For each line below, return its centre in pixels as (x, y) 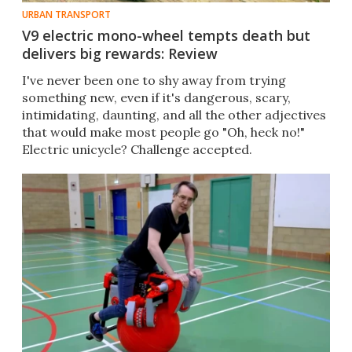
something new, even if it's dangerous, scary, (156, 98)
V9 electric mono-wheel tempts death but (166, 36)
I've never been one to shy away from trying (154, 81)
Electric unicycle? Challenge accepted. (137, 150)
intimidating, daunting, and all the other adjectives (174, 115)
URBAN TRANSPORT (66, 15)
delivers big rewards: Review (120, 54)
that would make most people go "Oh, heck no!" (163, 132)
